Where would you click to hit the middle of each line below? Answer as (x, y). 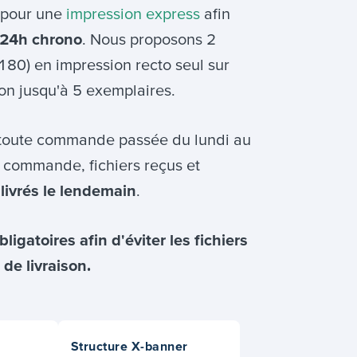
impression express (133, 14)
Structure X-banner (129, 345)
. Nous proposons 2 (149, 39)
